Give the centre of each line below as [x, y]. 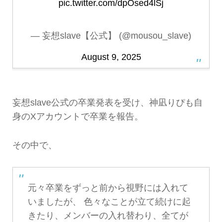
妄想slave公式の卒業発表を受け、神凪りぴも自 [107, 102]
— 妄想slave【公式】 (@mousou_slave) [111, 35]
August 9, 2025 [111, 57]
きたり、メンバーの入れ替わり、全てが [108, 216]
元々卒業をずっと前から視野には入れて [108, 188]
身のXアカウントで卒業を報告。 [78, 116]
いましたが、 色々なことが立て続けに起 [109, 202]
